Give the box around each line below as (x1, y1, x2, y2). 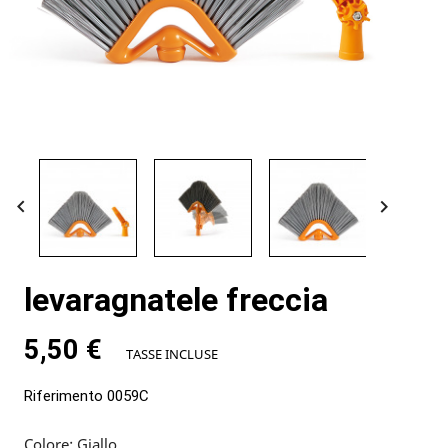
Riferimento (23, 387, 103, 406)
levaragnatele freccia (23, 281, 328, 320)
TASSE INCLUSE (125, 345, 218, 364)
